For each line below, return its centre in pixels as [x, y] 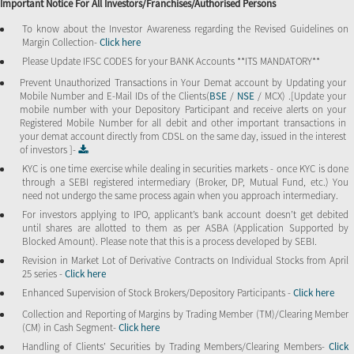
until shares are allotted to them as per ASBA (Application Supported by [185, 228]
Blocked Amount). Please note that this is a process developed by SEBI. [169, 241]
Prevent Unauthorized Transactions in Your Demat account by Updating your [183, 82]
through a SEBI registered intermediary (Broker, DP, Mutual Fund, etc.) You [185, 182]
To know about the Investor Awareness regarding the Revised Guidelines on [185, 28]
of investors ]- [49, 149]
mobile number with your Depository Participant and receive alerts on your [183, 109]
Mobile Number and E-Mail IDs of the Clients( [115, 96]
